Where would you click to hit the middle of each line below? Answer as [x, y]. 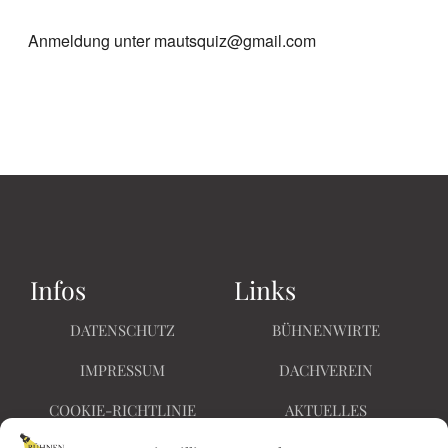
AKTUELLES [326, 410]
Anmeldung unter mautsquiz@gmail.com [171, 40]
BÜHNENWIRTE [326, 330]
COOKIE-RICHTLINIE [122, 410]
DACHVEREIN [326, 370]
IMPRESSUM [122, 370]
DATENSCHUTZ [122, 330]
